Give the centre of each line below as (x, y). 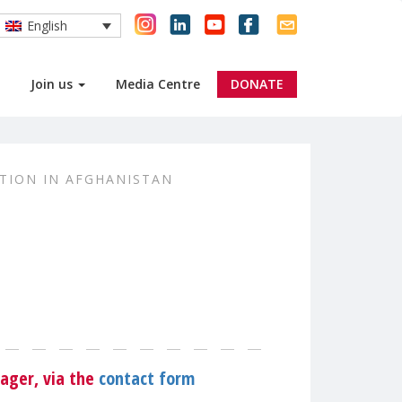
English (47, 26)
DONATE (257, 84)
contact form (146, 378)
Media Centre (158, 84)
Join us (53, 84)
